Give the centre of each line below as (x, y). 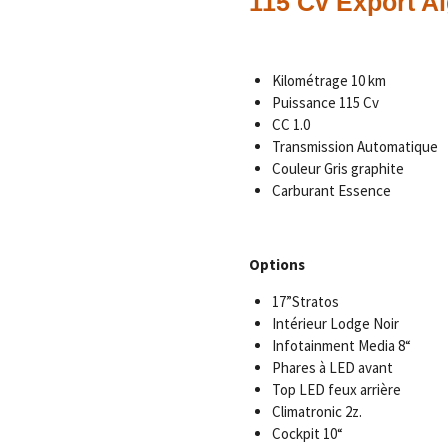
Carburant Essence (331, 190)
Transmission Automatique (356, 146)
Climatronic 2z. (316, 411)
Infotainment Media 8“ (341, 345)
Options (277, 264)
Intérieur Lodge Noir (335, 323)
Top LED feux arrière (336, 389)
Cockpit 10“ (307, 433)
